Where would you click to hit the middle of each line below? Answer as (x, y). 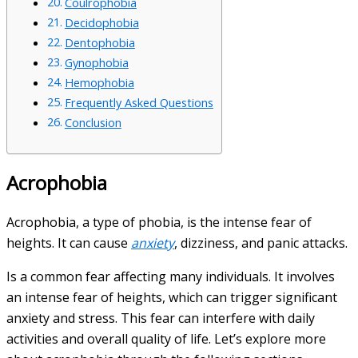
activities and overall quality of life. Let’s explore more (166, 338)
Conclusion (93, 122)
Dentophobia (99, 42)
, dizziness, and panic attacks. (261, 243)
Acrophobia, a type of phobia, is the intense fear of (159, 222)
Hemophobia (99, 82)
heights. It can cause (69, 243)
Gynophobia (96, 62)
